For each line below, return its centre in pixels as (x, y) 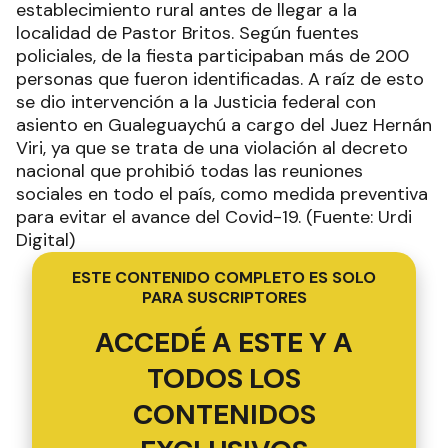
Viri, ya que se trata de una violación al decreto (212, 148)
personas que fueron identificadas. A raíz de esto (220, 79)
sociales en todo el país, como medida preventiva (222, 194)
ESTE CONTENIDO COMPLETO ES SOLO (224, 278)
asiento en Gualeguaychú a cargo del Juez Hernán (224, 125)
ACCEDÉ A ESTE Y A (224, 343)
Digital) (45, 240)
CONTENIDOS (224, 415)
